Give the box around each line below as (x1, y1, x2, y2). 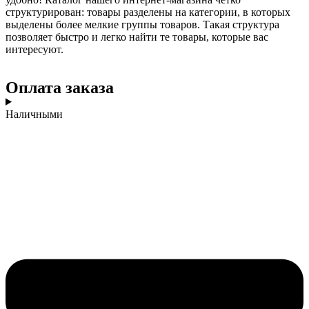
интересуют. (6, 43, 63, 55)
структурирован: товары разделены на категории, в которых (6, 6, 290, 18)
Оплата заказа (6, 78, 114, 97)
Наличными (6, 108, 63, 120)
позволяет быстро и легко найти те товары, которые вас (6, 30, 268, 43)
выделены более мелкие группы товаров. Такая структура (6, 18, 279, 30)
